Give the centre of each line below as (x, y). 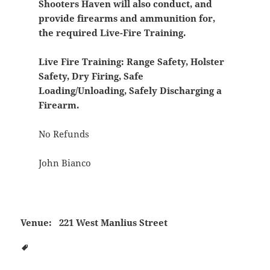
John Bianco (64, 163)
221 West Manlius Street (114, 222)
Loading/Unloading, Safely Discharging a (130, 91)
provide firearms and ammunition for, (127, 18)
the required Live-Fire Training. (112, 33)
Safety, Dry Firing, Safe (91, 76)
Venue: (36, 222)
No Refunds (64, 134)
